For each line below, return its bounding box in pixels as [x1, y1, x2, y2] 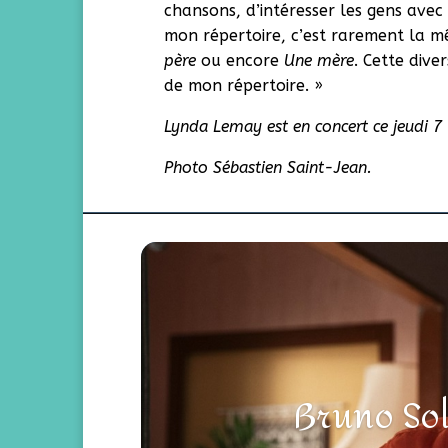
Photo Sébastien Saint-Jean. [164, 158, 373, 177]
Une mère [284, 51, 355, 70]
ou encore [196, 51, 285, 70]
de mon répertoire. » [164, 76, 324, 95]
